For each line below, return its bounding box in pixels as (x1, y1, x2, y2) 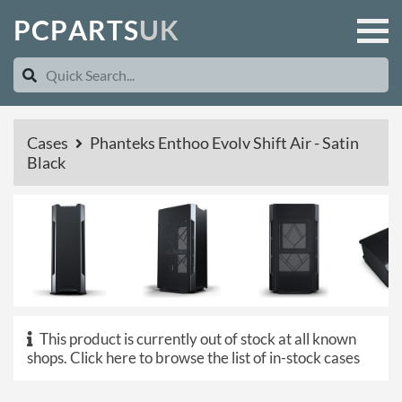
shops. (27, 348, 70, 367)
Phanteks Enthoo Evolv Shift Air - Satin (90, 133, 359, 153)
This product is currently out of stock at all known (37, 329, 356, 348)
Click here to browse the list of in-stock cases (70, 348, 360, 367)
